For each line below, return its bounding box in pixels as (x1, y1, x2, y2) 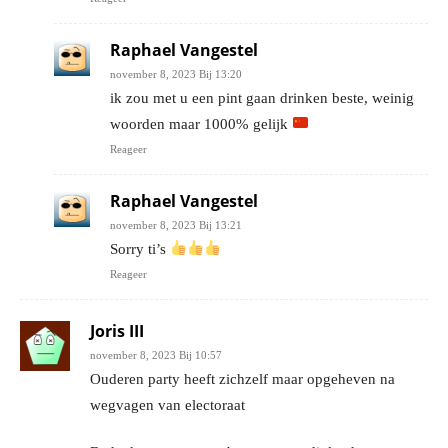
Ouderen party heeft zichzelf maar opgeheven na (90, 370, 395, 387)
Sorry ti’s (110, 240, 170, 257)
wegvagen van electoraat (90, 396, 245, 413)
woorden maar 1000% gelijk (110, 115, 292, 132)
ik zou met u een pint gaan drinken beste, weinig (110, 89, 414, 106)
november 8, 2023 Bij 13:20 (110, 67, 242, 80)
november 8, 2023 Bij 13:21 (110, 218, 242, 231)
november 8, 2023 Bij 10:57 (90, 348, 222, 361)
